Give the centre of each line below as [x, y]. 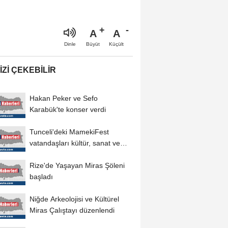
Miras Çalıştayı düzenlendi [72, 210]
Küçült [116, 44]
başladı [41, 176]
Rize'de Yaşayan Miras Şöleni [77, 165]
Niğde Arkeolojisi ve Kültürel [74, 199]
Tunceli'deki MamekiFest [69, 132]
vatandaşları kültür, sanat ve [75, 143]
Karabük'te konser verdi [67, 109]
